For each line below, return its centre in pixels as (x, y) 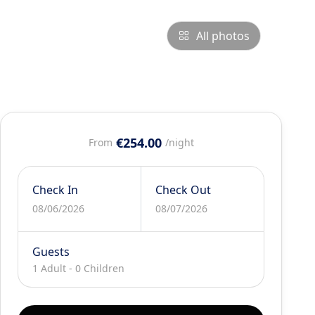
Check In (56, 190)
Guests (51, 252)
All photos (223, 36)
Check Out (183, 190)
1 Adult (50, 268)
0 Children (100, 268)
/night (179, 142)
